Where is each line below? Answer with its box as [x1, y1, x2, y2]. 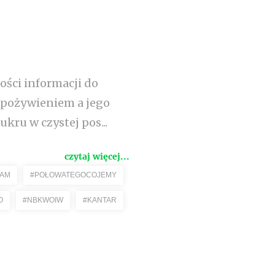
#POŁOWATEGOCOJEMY [30, 171, 117, 179]
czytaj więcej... [64, 151, 130, 162]
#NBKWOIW [23, 196, 63, 204]
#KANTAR [83, 196, 117, 204]
